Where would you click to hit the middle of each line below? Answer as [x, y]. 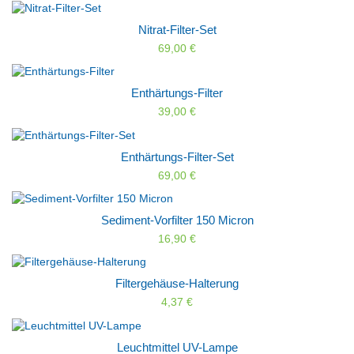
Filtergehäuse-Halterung [177, 284]
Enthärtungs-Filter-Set [177, 156]
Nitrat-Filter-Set [177, 30]
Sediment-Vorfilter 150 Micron [177, 220]
